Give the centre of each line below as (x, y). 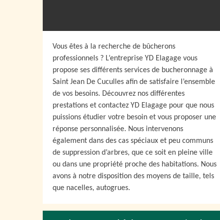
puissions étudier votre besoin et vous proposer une (134, 117)
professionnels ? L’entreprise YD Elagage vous (125, 58)
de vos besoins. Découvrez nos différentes (119, 94)
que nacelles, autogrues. (91, 188)
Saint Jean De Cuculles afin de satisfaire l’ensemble (134, 82)
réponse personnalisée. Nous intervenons (118, 129)
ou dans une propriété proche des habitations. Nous (135, 165)
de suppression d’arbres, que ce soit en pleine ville (133, 153)
